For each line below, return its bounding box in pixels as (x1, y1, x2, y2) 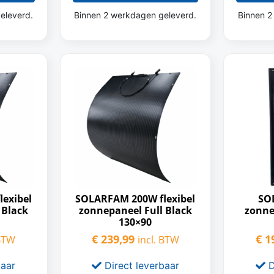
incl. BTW (137, 233, 179, 246)
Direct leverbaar (101, 259, 179, 272)
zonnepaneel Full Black (78, 204, 192, 217)
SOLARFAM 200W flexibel (75, 192, 196, 206)
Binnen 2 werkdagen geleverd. (74, 10, 197, 20)
